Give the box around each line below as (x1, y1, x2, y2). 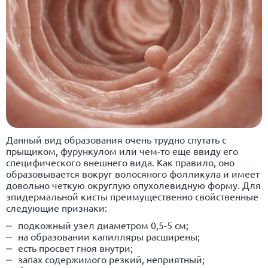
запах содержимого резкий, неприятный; (18, 252, 205, 265)
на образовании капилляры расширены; (18, 230, 200, 242)
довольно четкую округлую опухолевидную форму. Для (6, 178, 261, 191)
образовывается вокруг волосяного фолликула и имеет (6, 167, 260, 179)
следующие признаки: (6, 201, 107, 214)
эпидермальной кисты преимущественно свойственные (6, 190, 258, 202)
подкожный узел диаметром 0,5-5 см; (18, 218, 188, 231)
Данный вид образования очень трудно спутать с (6, 133, 226, 145)
